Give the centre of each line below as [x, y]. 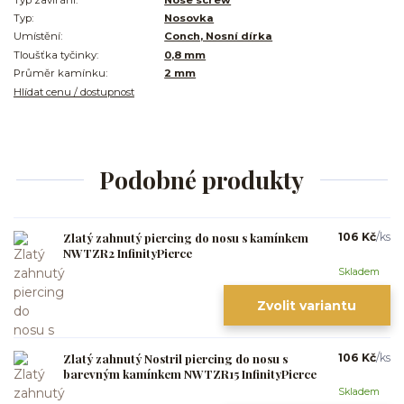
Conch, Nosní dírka [219, 37]
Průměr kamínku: [60, 73]
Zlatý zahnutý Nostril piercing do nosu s [175, 358]
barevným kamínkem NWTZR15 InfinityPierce [190, 373]
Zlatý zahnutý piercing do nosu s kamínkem [186, 238]
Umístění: [38, 37]
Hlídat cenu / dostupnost [74, 92]
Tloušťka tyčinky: [56, 55]
